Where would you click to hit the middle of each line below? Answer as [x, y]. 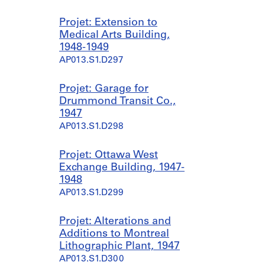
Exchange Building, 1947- [122, 168]
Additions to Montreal [114, 234]
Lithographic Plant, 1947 [119, 246]
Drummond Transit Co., [117, 101]
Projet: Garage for [104, 89]
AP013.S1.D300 [92, 259]
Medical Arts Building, [114, 35]
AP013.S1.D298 [91, 127]
